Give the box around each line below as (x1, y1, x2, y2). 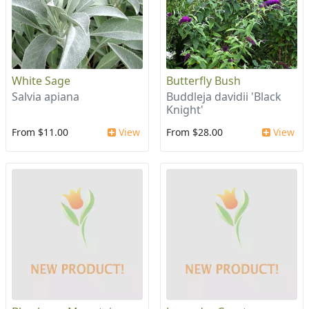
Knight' (166, 102, 203, 118)
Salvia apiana (12, 89, 79, 105)
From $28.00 (166, 126, 223, 139)
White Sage (12, 73, 70, 89)
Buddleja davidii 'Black (166, 89, 281, 105)
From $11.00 (12, 126, 68, 139)
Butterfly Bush (166, 73, 241, 89)
